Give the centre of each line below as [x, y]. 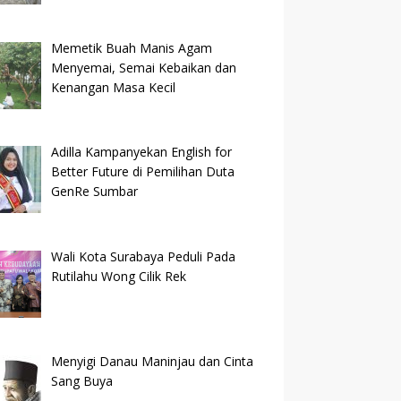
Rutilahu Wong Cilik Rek [118, 276]
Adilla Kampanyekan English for [141, 152]
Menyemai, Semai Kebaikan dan [143, 67]
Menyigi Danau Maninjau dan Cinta [152, 361]
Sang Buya [81, 380]
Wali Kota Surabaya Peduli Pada [143, 256]
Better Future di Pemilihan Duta [142, 172]
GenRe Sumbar [94, 192]
